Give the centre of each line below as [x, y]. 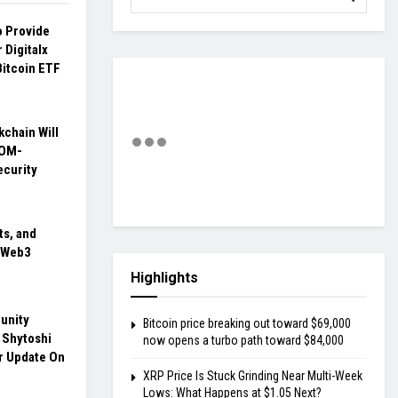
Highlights [164, 278]
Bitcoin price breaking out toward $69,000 [247, 324]
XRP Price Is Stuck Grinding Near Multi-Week [253, 376]
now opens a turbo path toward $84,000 [243, 341]
